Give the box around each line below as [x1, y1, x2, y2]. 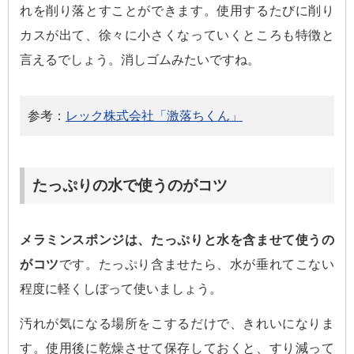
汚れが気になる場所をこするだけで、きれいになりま [20, 316, 334, 330]
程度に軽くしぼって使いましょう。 [20, 281, 222, 296]
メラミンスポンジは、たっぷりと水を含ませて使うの [20, 232, 334, 247]
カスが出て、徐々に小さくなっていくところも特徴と [20, 28, 334, 42]
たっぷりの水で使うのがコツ [32, 176, 228, 194]
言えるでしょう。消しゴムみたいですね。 [20, 52, 260, 66]
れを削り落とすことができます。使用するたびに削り [20, 3, 334, 17]
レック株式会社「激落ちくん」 [66, 108, 243, 122]
